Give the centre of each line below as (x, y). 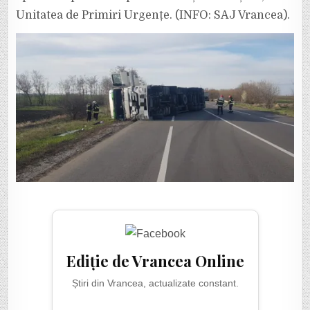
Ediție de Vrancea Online (155, 261)
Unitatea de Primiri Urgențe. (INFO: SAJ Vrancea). (153, 15)
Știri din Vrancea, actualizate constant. (155, 283)
